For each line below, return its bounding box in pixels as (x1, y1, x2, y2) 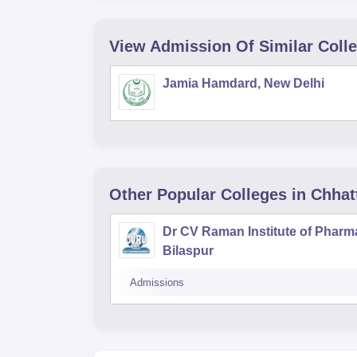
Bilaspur (163, 244, 214, 257)
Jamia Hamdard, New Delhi (163, 76, 324, 90)
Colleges (221, 186, 287, 203)
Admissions (130, 277, 184, 288)
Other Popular (109, 186, 216, 203)
